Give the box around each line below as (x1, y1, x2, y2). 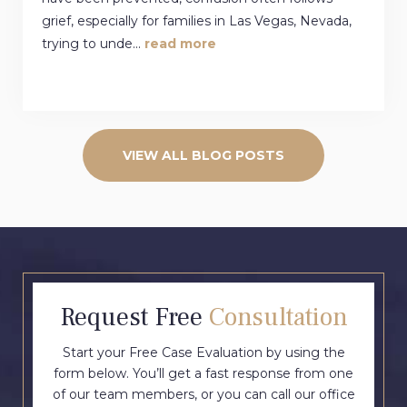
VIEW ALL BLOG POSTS (123, 146, 284, 164)
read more (144, 35, 216, 52)
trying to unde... (42, 35, 144, 52)
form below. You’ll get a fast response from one (54, 364, 353, 382)
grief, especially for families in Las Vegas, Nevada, (42, 12, 352, 29)
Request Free (59, 300, 209, 333)
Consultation (208, 300, 348, 333)
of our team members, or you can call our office (52, 385, 355, 402)
